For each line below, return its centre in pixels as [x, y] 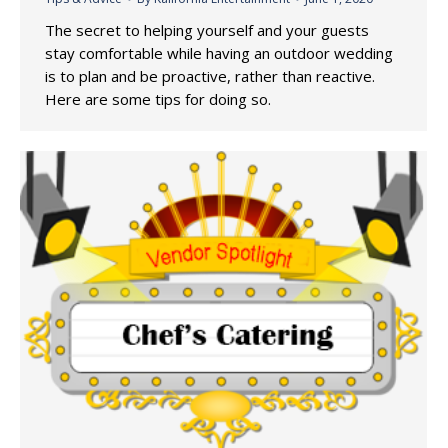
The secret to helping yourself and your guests [207, 29]
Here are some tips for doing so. [158, 98]
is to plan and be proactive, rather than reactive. [210, 75]
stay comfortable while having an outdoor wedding [219, 52]
